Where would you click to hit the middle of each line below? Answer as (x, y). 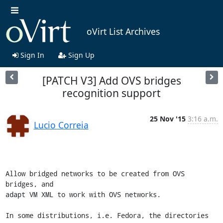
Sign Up (80, 55)
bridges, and (29, 184)
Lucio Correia (61, 125)
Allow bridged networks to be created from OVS (95, 173)
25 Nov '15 (167, 118)
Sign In (31, 55)
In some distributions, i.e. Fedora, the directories (107, 215)
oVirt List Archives (123, 32)
